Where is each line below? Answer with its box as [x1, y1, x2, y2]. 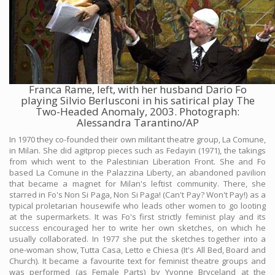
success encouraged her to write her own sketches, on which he [9, 222, 266, 234]
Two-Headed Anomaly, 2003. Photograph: [36, 104, 239, 119]
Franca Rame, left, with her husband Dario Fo [28, 82, 247, 97]
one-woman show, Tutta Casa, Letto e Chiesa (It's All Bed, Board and [9, 244, 266, 256]
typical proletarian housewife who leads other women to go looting [9, 200, 266, 212]
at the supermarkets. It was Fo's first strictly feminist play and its [9, 211, 266, 223]
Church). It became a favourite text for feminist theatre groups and [9, 255, 266, 267]
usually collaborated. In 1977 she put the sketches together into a [9, 233, 266, 245]
